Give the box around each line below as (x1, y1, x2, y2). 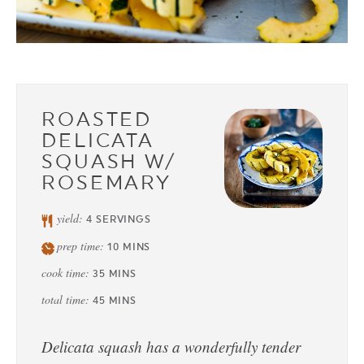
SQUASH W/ (41, 149, 176, 174)
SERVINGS (96, 214, 151, 226)
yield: (57, 210, 87, 227)
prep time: (57, 238, 108, 254)
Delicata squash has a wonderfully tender (41, 336, 301, 357)
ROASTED (41, 107, 153, 132)
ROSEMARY (41, 171, 172, 195)
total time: (41, 292, 93, 308)
